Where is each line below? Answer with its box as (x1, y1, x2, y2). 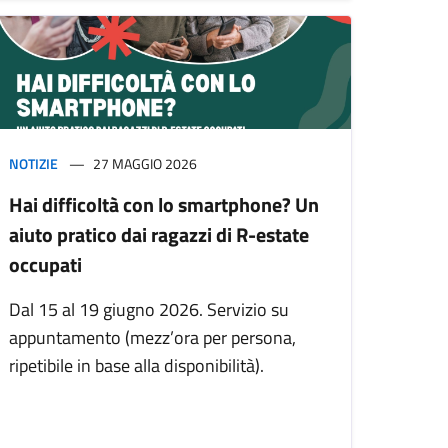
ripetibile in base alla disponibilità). (9, 351, 264, 379)
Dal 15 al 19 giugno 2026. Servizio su (9, 295, 289, 323)
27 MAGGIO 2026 (93, 152, 197, 174)
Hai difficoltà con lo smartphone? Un (9, 188, 319, 220)
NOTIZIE (9, 152, 58, 174)
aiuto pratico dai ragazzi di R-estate (9, 218, 309, 250)
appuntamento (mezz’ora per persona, (9, 323, 296, 351)
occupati (9, 248, 82, 280)
